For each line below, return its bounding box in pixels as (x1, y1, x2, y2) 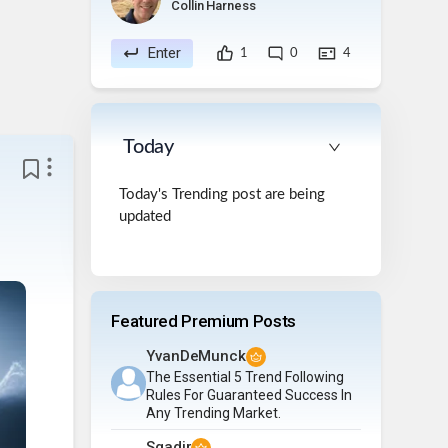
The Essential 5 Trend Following (146, 368, 345, 385)
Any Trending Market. (146, 404, 282, 421)
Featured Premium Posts (111, 310, 296, 331)
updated (119, 208, 172, 224)
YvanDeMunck (146, 346, 246, 365)
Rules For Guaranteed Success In (146, 386, 353, 403)
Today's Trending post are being (119, 186, 326, 202)
